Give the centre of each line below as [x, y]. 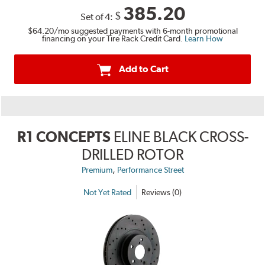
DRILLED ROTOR [132, 155]
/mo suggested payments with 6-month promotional [146, 31]
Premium [97, 170]
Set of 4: [97, 17]
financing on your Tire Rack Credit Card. [113, 39]
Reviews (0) [161, 192]
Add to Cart [143, 69]
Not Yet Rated [107, 192]
